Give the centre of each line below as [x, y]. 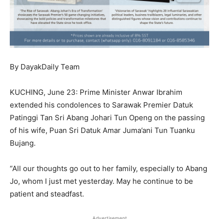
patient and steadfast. [47, 194]
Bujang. [23, 143]
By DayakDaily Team [45, 67]
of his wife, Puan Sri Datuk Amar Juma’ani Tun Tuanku [102, 131]
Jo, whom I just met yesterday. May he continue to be [101, 181]
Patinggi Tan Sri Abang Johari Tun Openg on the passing [107, 118]
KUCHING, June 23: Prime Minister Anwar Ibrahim [96, 92]
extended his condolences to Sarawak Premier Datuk [101, 105]
